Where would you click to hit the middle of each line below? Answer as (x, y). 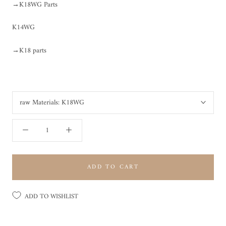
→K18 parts (29, 50)
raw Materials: (41, 102)
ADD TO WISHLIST (51, 196)
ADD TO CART (113, 167)
